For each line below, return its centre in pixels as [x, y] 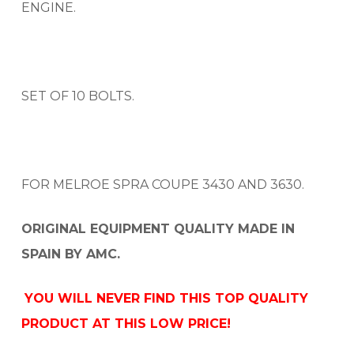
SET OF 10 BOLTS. [78, 96]
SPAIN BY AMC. [71, 254]
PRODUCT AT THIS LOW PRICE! [126, 323]
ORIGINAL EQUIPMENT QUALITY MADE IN [158, 228]
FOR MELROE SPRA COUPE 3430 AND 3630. [163, 184]
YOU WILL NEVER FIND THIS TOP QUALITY [167, 298]
